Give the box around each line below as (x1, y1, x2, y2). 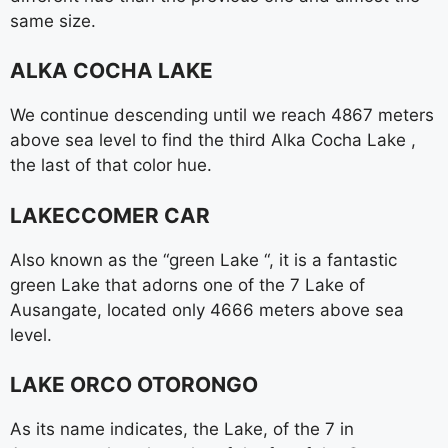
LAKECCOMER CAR (10, 202, 210, 228)
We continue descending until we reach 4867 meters (10, 105, 434, 125)
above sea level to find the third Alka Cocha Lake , (10, 130, 416, 150)
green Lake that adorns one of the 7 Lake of (10, 274, 365, 295)
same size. (10, 10, 96, 31)
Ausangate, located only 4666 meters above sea (10, 299, 404, 320)
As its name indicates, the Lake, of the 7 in (10, 419, 354, 439)
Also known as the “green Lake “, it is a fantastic (10, 249, 397, 270)
